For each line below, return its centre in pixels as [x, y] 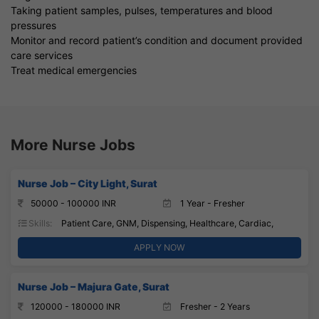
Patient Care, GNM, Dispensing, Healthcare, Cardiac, [166, 223]
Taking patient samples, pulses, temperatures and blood [142, 10]
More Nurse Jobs [73, 145]
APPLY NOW [159, 247]
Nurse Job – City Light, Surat [88, 183]
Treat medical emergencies [74, 70]
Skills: [39, 223]
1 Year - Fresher [211, 203]
